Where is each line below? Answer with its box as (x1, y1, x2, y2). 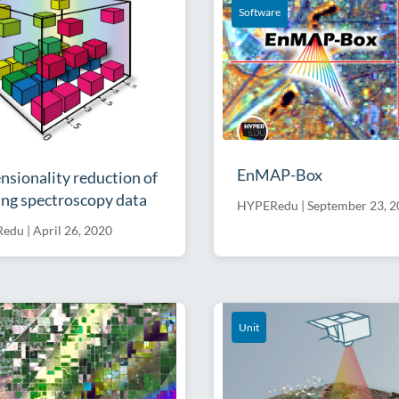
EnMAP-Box (237, 164, 322, 184)
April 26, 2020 (33, 223, 112, 239)
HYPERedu (237, 197, 298, 213)
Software (239, 5, 281, 19)
